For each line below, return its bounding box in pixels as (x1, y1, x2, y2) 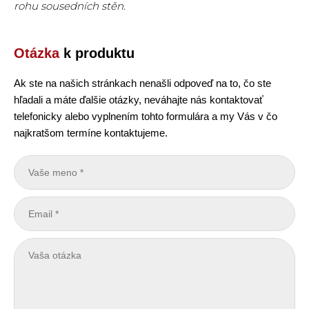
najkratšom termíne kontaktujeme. (14, 127, 168, 139)
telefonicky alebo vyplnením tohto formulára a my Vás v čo (14, 110, 277, 122)
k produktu (59, 46, 134, 61)
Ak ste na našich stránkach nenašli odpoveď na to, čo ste (14, 77, 271, 89)
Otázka (14, 46, 59, 61)
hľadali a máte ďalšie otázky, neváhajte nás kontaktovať (14, 94, 263, 106)
